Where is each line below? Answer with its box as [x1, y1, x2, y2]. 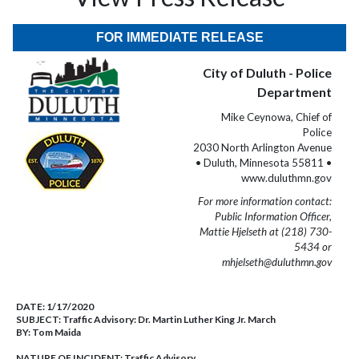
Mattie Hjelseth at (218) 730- [200, 225, 332, 238]
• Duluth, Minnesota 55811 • [196, 156, 332, 169]
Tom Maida [32, 326, 81, 338]
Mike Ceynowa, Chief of [221, 111, 332, 123]
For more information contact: [198, 195, 332, 208]
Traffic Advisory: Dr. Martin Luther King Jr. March [63, 313, 276, 325]
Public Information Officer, [215, 210, 332, 223]
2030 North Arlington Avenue [193, 141, 332, 154]
